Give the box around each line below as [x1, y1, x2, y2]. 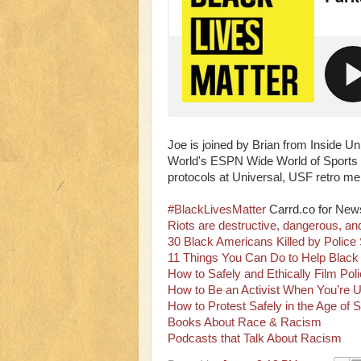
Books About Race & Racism [168, 315, 322, 329]
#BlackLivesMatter [168, 202, 266, 216]
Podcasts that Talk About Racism [168, 331, 342, 345]
